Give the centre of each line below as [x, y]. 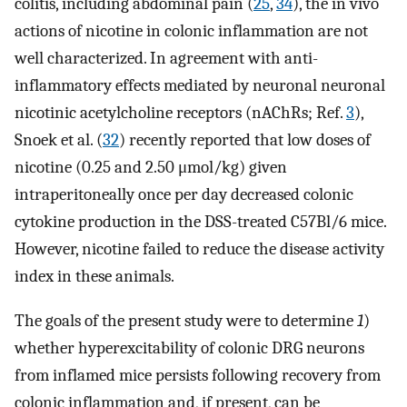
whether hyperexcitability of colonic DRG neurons [189, 347]
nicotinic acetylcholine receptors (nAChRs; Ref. [180, 113]
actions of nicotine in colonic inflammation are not [191, 31]
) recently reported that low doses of [245, 140]
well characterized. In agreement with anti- [166, 59]
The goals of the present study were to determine [186, 320]
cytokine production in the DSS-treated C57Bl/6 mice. [200, 222]
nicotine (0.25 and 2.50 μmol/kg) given [151, 168]
